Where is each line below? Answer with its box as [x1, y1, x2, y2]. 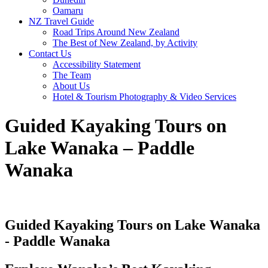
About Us [53, 81, 90, 91]
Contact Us [29, 48, 71, 59]
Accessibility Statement [53, 59, 141, 69]
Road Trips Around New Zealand [53, 27, 179, 37]
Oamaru [53, 5, 83, 16]
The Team [53, 70, 91, 80]
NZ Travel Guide [29, 16, 94, 26]
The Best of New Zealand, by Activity [53, 38, 197, 48]
